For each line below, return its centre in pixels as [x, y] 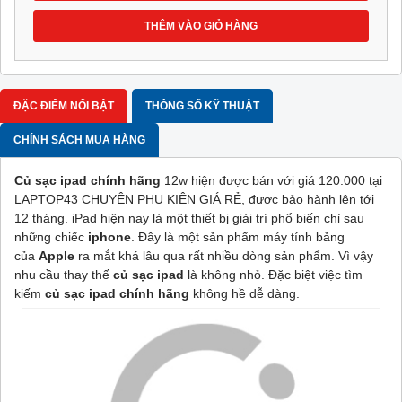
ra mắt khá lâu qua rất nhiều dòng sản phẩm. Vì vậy [226, 255]
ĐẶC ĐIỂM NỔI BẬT [64, 105]
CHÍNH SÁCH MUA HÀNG [79, 140]
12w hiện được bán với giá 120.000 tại [271, 180]
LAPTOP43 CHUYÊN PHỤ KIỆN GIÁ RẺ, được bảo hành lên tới [194, 199]
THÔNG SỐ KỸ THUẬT [202, 105]
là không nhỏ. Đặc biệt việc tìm [275, 274]
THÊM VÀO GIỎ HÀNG [201, 26]
